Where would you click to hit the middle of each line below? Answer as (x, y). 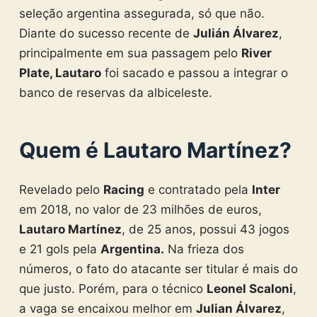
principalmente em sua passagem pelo (130, 53)
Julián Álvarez (236, 33)
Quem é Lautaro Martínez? (155, 150)
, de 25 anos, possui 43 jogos (205, 229)
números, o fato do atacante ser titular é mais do (158, 269)
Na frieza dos (204, 249)
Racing (123, 190)
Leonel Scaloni (249, 289)
